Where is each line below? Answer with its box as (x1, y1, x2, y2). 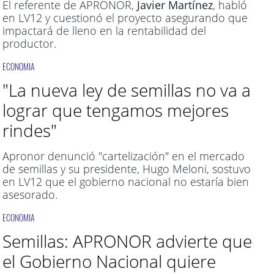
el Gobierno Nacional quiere (2, 250, 216, 273)
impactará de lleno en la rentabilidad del (2, 23, 206, 38)
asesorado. (2, 187, 57, 202)
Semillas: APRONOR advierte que (2, 229, 252, 253)
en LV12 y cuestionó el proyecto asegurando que (2, 10, 248, 25)
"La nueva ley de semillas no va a (2, 78, 251, 102)
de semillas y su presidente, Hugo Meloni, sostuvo (2, 161, 251, 176)
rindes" (2, 119, 57, 142)
